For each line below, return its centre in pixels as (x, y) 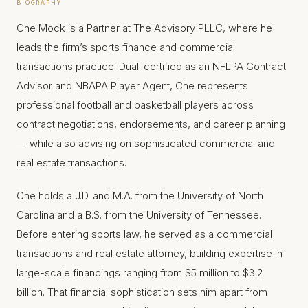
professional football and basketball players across (135, 105)
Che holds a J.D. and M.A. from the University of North (140, 196)
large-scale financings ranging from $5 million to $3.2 (140, 273)
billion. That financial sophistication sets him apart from (142, 292)
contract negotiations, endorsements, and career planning (151, 124)
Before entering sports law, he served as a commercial (144, 234)
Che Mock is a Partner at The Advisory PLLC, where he (144, 28)
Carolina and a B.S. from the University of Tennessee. (139, 215)
